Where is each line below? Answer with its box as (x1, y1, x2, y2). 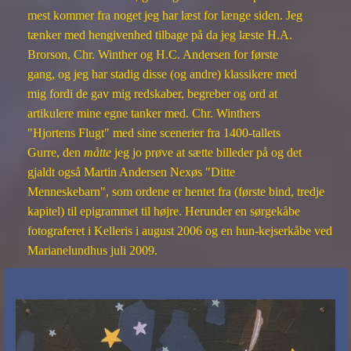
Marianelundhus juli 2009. (27, 243, 161, 257)
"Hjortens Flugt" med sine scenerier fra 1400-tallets (27, 125, 280, 139)
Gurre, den (27, 145, 84, 159)
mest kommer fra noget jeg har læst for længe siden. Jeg (27, 8, 302, 22)
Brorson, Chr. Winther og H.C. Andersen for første (27, 47, 278, 61)
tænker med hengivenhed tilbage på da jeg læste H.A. (27, 27, 292, 42)
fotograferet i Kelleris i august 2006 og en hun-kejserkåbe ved (27, 223, 332, 237)
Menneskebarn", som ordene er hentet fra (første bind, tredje (27, 184, 324, 198)
